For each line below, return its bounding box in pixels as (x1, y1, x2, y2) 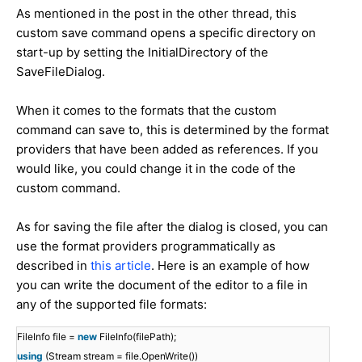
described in (16, 257, 90, 273)
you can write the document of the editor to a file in (16, 276, 308, 293)
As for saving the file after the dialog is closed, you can (16, 218, 328, 234)
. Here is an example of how (151, 257, 309, 273)
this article (90, 257, 151, 273)
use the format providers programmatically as (16, 238, 276, 254)
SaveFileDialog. (16, 63, 105, 79)
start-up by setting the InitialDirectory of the (16, 44, 268, 60)
